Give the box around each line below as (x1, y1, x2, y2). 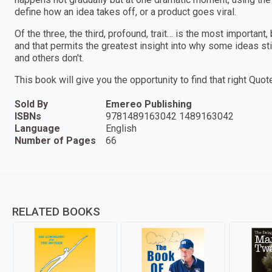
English (106, 122, 137, 134)
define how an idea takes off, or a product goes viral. (15, 5, 236, 18)
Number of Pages (15, 134, 96, 146)
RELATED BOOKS (12, 204, 100, 219)
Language (15, 122, 60, 134)
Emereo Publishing (106, 98, 192, 110)
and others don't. (15, 52, 84, 64)
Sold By (15, 98, 48, 110)
